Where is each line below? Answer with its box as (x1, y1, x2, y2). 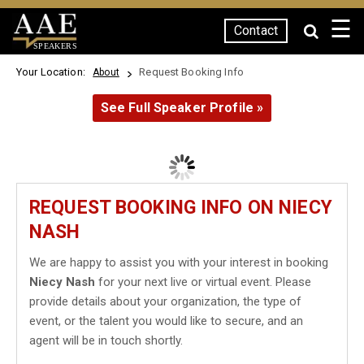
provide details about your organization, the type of (29, 294, 301, 309)
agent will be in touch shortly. (29, 333, 183, 348)
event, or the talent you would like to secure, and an (29, 314, 303, 328)
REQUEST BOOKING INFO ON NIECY (29, 197, 332, 219)
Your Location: (16, 66, 91, 78)
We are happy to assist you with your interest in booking (29, 255, 328, 270)
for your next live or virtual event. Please (95, 275, 311, 289)
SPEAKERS (32, 41, 77, 50)
